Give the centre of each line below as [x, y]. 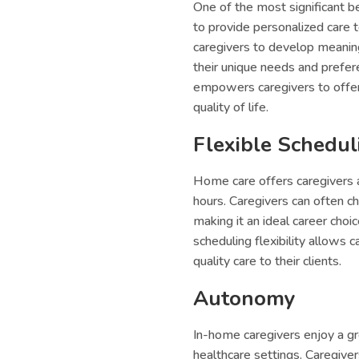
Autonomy [245, 299]
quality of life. [231, 108]
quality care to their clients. [268, 262]
